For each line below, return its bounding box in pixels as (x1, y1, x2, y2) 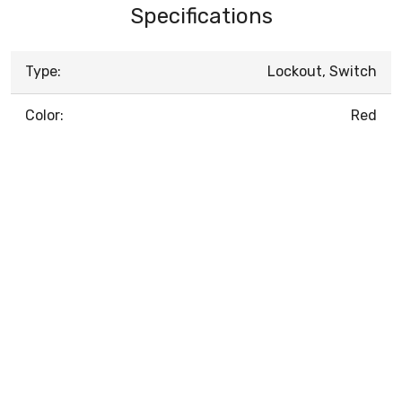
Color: (25, 106, 64, 124)
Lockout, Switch (267, 62, 377, 80)
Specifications (129, 3, 273, 29)
